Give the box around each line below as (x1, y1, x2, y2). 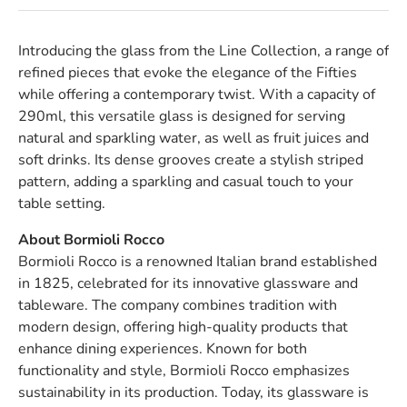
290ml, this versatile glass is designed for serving (18, 106, 345, 126)
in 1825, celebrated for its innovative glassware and (18, 273, 358, 293)
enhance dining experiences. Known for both (18, 339, 307, 359)
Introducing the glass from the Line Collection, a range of (18, 41, 389, 61)
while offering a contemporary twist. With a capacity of (18, 84, 375, 104)
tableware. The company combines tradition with (18, 295, 337, 315)
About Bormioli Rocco (18, 230, 164, 250)
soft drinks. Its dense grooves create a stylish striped (18, 150, 363, 170)
